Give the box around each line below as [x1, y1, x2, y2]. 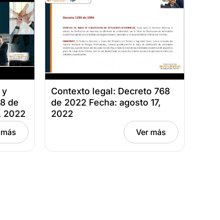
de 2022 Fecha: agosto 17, [51, 97, 161, 108]
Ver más [136, 127, 166, 137]
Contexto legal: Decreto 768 [51, 85, 170, 96]
